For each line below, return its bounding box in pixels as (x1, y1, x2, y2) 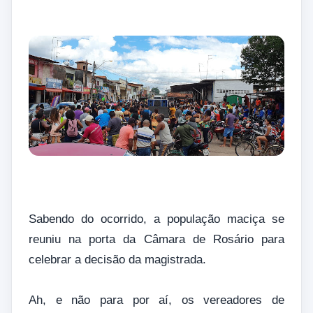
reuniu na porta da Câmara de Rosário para (29, 233, 284, 247)
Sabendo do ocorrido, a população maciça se (29, 212, 284, 226)
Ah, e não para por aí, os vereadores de (29, 293, 284, 307)
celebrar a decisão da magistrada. (29, 253, 206, 267)
